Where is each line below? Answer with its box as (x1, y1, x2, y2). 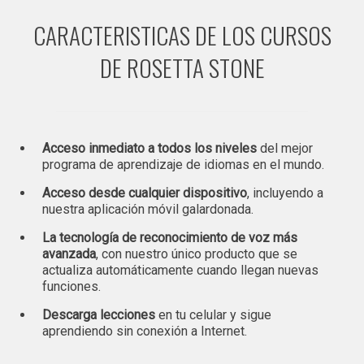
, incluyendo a (246, 184, 323, 201)
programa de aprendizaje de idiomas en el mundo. (41, 156, 324, 172)
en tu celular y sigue (154, 306, 271, 323)
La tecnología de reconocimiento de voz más (41, 229, 297, 245)
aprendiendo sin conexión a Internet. (41, 323, 247, 339)
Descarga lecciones (41, 306, 155, 323)
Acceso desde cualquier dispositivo (41, 184, 247, 201)
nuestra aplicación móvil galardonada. (41, 201, 253, 217)
